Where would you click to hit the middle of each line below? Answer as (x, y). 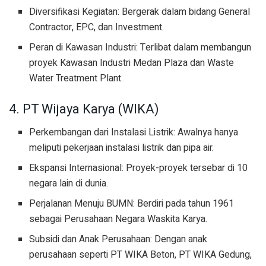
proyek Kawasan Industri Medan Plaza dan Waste (132, 63)
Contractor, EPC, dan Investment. (97, 28)
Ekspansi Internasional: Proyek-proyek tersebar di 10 (139, 168)
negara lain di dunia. (69, 184)
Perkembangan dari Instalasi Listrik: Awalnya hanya (134, 133)
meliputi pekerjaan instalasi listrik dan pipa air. (122, 148)
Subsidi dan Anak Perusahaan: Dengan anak (118, 240)
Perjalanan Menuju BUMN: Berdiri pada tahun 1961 (132, 204)
